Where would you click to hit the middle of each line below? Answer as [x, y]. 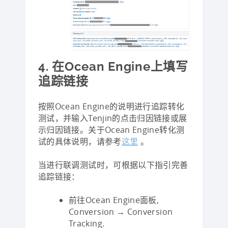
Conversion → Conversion [121, 212]
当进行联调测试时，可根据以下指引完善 [113, 165]
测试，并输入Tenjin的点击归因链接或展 [113, 118]
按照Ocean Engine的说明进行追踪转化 [111, 107]
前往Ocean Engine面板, [114, 200]
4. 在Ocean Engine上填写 [113, 67]
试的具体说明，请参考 [80, 142]
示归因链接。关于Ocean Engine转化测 [111, 130]
